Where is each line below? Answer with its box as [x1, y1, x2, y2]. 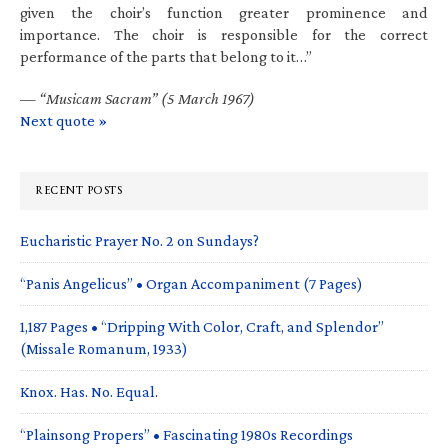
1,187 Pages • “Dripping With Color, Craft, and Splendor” [20, 317, 384, 335]
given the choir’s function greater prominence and [20, 3, 428, 21]
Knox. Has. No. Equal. [20, 382, 158, 400]
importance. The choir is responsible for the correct [20, 25, 428, 43]
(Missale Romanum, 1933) [20, 339, 188, 357]
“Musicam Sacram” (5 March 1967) [39, 89, 255, 107]
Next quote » [20, 111, 107, 129]
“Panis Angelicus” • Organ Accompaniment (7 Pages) [20, 274, 363, 292]
